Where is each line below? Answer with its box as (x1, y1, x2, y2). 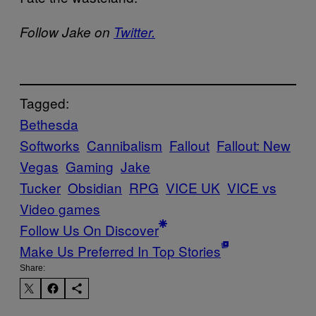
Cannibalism (87, 135, 162, 154)
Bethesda (20, 114, 78, 133)
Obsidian (68, 177, 122, 197)
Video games (20, 198, 100, 218)
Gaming (66, 156, 114, 176)
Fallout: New (217, 135, 291, 154)
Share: (20, 262, 45, 273)
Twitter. (114, 23, 155, 41)
